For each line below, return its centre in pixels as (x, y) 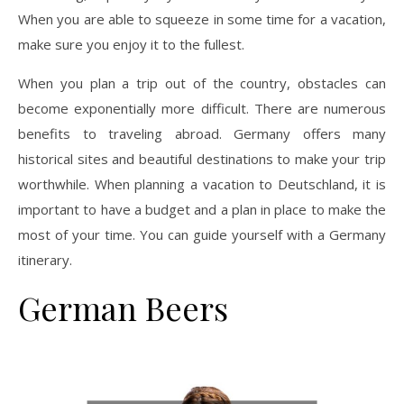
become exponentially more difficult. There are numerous (202, 108)
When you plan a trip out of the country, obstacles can (202, 83)
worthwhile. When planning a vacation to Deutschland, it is (202, 184)
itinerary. (45, 259)
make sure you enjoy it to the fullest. (131, 44)
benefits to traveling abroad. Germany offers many (202, 133)
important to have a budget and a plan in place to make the (202, 209)
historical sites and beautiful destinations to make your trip (202, 158)
